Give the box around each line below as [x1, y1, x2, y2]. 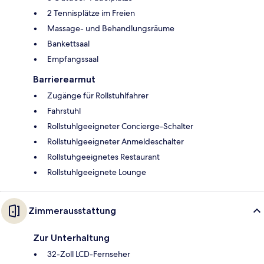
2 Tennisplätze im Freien [47, 7, 135, 18]
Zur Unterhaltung [33, 232, 110, 243]
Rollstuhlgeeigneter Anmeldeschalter [47, 136, 184, 147]
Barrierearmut [33, 73, 95, 85]
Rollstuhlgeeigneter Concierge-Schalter [47, 120, 193, 131]
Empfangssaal [47, 53, 98, 64]
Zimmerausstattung [28, 204, 116, 216]
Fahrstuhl [47, 105, 81, 116]
